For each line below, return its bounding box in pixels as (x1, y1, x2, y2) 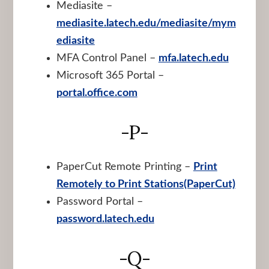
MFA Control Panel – (56, 52, 159, 64)
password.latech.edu (56, 213, 154, 225)
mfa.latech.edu (158, 52, 229, 64)
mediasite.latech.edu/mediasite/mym (56, 17, 236, 29)
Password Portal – (56, 196, 143, 207)
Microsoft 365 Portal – (56, 70, 164, 81)
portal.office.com (56, 87, 138, 98)
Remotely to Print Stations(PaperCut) (56, 178, 235, 190)
